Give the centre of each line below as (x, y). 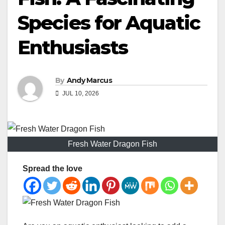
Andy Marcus (89, 81)
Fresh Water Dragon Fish (113, 144)
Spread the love (52, 169)
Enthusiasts (73, 47)
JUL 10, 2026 (80, 94)
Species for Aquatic (109, 23)
